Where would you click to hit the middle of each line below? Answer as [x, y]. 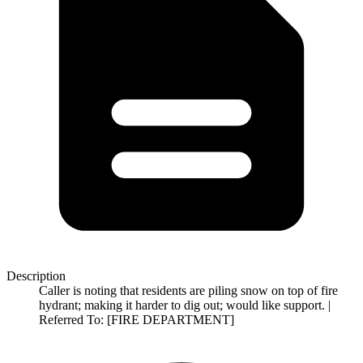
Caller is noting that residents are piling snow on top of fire [188, 290]
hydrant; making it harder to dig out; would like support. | [185, 305]
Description [36, 275]
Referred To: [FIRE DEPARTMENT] [137, 319]
